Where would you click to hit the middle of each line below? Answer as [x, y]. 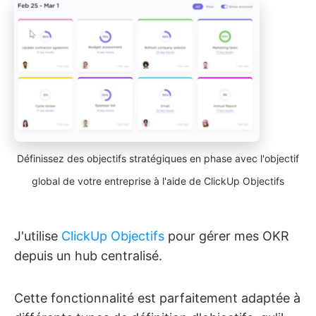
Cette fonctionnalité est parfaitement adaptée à [157, 298]
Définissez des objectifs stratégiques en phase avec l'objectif [158, 158]
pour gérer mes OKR [227, 236]
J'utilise [38, 236]
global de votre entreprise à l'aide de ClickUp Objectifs [158, 181]
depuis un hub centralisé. [88, 255]
